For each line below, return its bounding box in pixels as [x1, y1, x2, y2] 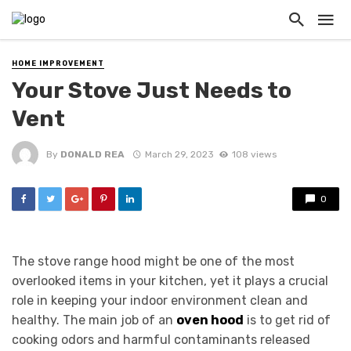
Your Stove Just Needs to [12, 77, 291, 104]
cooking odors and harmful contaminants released [12, 332, 310, 348]
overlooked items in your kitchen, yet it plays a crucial [12, 273, 328, 289]
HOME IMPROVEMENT [12, 60, 104, 67]
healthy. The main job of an [12, 313, 176, 328]
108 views [231, 148, 277, 160]
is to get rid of [244, 313, 331, 328]
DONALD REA [60, 148, 125, 160]
